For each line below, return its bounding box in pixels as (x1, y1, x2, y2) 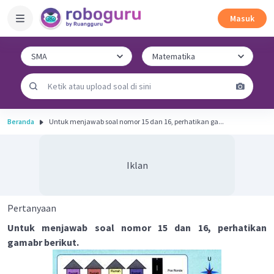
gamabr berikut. (7, 236, 79, 248)
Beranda (7, 117, 34, 126)
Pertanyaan (7, 202, 56, 214)
